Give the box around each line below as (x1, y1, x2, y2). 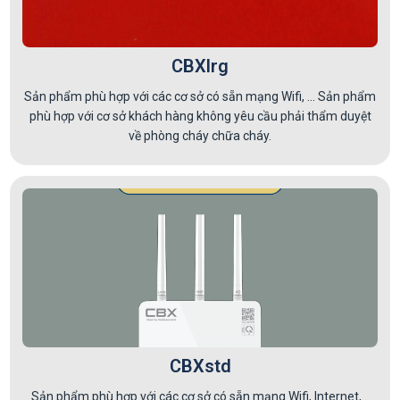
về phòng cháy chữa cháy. (129, 128, 271, 143)
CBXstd (169, 354, 231, 377)
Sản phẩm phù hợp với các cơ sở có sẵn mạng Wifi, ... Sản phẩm (24, 88, 376, 104)
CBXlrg (171, 54, 229, 77)
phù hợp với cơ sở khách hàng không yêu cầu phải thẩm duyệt (29, 108, 371, 123)
